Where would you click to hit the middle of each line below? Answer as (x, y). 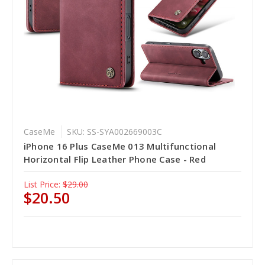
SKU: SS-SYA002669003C (114, 132)
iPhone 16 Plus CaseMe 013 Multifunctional (120, 146)
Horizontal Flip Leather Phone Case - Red (114, 159)
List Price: (42, 185)
